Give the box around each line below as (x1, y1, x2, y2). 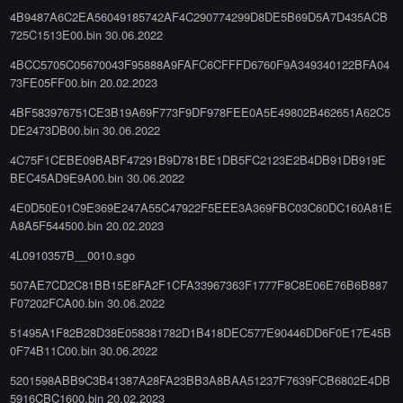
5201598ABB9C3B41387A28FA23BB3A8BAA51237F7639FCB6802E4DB (10, 371, 390, 389)
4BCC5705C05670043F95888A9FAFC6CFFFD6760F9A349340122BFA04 (10, 55, 390, 73)
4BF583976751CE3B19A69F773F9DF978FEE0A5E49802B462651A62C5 (10, 103, 390, 121)
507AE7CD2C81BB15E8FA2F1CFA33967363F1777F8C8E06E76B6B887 (10, 275, 388, 293)
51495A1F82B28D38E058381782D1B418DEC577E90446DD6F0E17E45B (10, 323, 391, 341)
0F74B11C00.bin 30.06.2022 (10, 341, 157, 359)
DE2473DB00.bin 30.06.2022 (10, 121, 160, 139)
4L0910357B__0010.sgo (10, 246, 135, 264)
